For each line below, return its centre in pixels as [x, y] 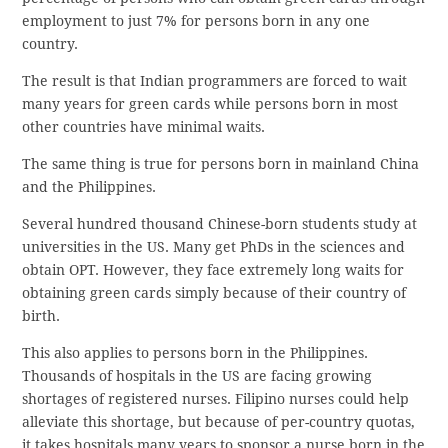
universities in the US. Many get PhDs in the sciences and [214, 246]
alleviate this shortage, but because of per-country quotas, [219, 421]
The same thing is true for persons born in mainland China [221, 163]
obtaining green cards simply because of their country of [214, 292]
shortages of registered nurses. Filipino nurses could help [216, 398]
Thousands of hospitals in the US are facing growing [197, 375]
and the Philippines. [89, 186]
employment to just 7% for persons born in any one [196, 20]
